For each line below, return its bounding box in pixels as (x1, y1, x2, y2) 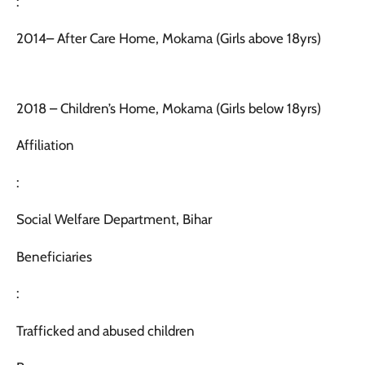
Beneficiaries (16, 248, 92, 265)
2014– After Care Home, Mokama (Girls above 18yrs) (16, 30, 321, 47)
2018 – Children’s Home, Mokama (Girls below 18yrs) (16, 99, 321, 117)
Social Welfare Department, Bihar (16, 211, 212, 228)
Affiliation (16, 137, 77, 154)
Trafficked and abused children (16, 322, 195, 339)
